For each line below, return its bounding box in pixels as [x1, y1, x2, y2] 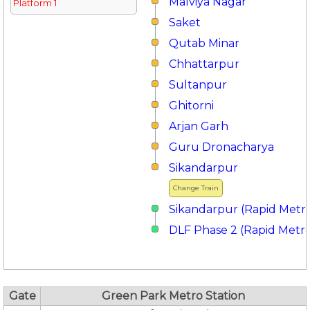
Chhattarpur [169, 57, 239, 71]
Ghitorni [169, 99, 214, 112]
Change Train [173, 184, 219, 192]
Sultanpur [169, 78, 227, 91]
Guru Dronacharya [169, 140, 274, 154]
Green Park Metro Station [102, 289, 245, 302]
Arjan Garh [169, 120, 228, 133]
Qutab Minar [169, 37, 239, 50]
